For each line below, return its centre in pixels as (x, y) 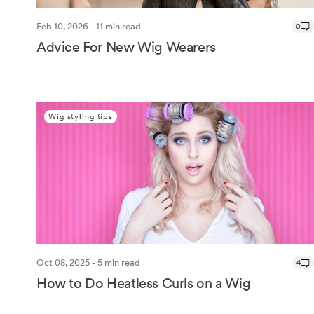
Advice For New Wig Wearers (126, 47)
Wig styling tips (81, 116)
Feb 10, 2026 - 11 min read (89, 26)
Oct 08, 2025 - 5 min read (88, 263)
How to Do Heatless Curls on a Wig (144, 284)
